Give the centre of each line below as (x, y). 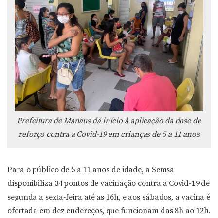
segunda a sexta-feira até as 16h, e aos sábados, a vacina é (109, 197)
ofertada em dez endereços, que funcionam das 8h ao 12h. (109, 211)
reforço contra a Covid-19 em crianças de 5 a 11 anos (109, 134)
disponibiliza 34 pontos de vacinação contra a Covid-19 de (109, 183)
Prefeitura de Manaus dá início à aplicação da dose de (109, 121)
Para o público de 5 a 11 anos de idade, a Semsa (91, 170)
